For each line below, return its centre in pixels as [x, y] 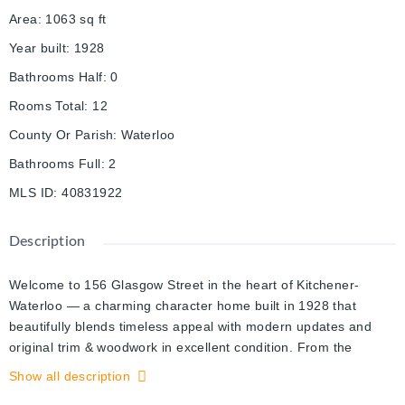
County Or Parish [61, 135]
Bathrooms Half [56, 77]
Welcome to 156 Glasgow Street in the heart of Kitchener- [184, 285]
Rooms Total [47, 106]
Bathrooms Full [55, 164]
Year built [38, 48]
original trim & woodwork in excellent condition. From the [181, 348]
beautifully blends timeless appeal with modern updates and [191, 327]
